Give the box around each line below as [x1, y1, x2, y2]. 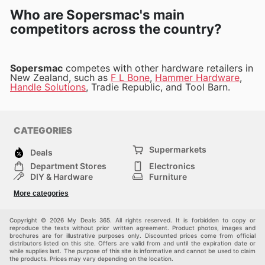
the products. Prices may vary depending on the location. [9, 255, 173, 263]
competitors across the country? [10, 21, 222, 37]
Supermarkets [149, 144, 206, 155]
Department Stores [30, 161, 106, 172]
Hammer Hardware [155, 72, 240, 84]
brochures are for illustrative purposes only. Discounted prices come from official [9, 232, 256, 240]
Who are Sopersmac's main [10, 7, 185, 23]
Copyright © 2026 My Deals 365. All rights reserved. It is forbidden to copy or [9, 216, 256, 224]
